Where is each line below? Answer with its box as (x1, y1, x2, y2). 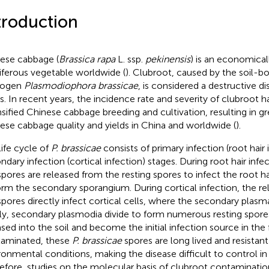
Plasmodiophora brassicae (23, 79, 138, 91)
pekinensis (145, 53, 190, 65)
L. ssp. (115, 53, 145, 65)
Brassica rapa (58, 53, 115, 65)
